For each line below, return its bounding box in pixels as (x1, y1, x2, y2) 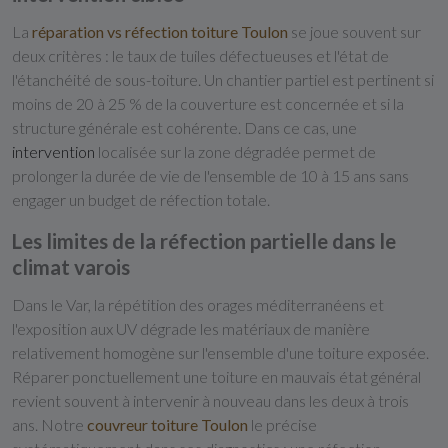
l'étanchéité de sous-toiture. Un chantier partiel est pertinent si (12, 70, 434, 89)
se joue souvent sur (288, 22, 421, 41)
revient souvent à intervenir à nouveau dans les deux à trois (12, 391, 409, 410)
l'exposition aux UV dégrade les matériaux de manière (12, 319, 370, 338)
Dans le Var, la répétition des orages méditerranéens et (12, 295, 384, 314)
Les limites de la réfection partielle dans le (12, 229, 396, 253)
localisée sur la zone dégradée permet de (95, 142, 376, 161)
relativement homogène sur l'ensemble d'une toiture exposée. (12, 343, 429, 362)
